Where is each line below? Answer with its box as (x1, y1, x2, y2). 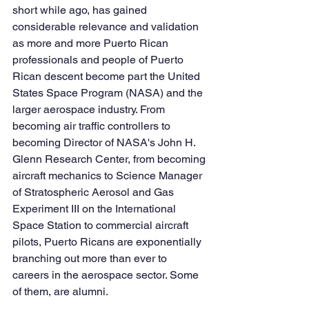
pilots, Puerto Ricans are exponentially (12, 235, 204, 248)
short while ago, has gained (12, 3, 150, 17)
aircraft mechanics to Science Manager (12, 168, 205, 182)
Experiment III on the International (12, 201, 179, 215)
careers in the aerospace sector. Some (12, 268, 201, 281)
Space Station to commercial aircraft (12, 218, 191, 232)
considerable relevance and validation (12, 19, 201, 33)
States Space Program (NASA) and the (12, 86, 206, 99)
